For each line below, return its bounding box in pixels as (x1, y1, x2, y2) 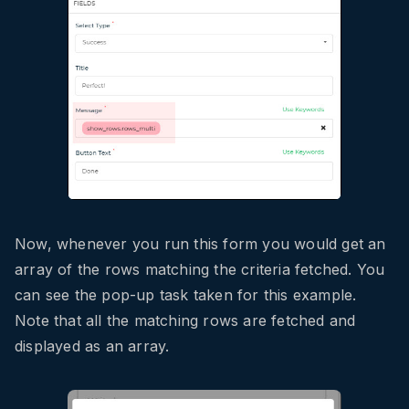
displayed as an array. (15, 337, 170, 356)
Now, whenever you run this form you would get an (15, 235, 386, 254)
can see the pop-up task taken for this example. (15, 286, 357, 305)
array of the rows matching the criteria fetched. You (15, 260, 385, 279)
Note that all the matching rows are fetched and (15, 311, 356, 330)
